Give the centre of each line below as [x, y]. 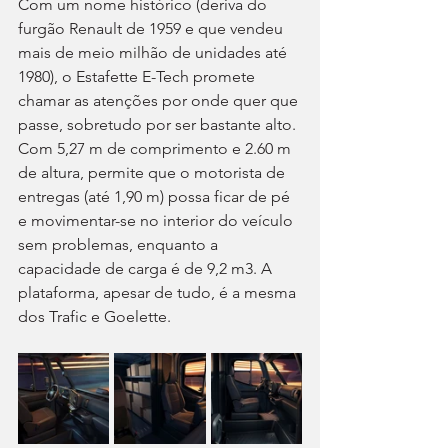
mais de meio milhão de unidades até [154, 53]
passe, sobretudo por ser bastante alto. [159, 125]
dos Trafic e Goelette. [94, 317]
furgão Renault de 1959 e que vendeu [152, 29]
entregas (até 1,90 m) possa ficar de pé [156, 197]
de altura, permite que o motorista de [153, 173]
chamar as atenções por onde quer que [160, 101]
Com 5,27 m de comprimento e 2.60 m [156, 149]
